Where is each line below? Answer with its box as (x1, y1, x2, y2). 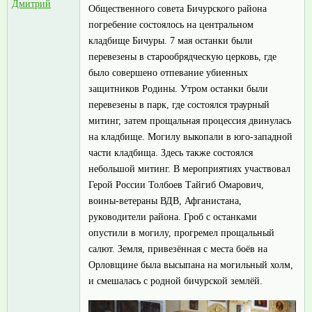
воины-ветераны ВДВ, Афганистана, (88, 195, 242, 206)
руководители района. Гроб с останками (88, 211, 257, 222)
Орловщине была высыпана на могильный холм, (88, 259, 293, 270)
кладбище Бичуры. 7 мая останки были (88, 35, 253, 46)
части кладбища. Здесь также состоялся (88, 147, 253, 158)
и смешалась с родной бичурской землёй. (88, 275, 263, 286)
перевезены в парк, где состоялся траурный (88, 99, 270, 110)
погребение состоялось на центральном (88, 19, 253, 30)
